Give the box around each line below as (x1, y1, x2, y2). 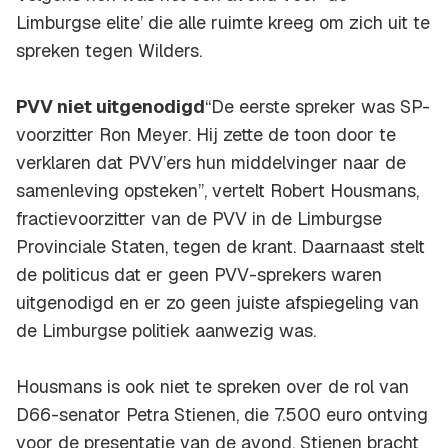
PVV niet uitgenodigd (16, 95, 205, 119)
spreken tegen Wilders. (16, 39, 202, 63)
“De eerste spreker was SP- (205, 95, 430, 119)
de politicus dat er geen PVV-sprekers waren (16, 263, 382, 287)
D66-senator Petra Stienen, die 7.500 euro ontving (16, 403, 428, 427)
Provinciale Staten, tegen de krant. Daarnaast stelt (16, 235, 425, 259)
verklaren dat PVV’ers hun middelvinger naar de (16, 151, 406, 175)
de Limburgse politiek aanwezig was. (16, 319, 316, 343)
